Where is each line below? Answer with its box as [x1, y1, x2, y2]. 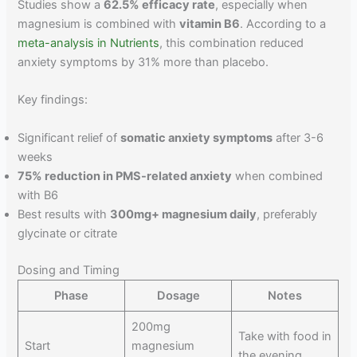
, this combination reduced [159, 36, 304, 51]
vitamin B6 [179, 17, 241, 32]
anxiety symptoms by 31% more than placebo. [18, 55, 269, 70]
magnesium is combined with [18, 17, 180, 32]
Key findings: [18, 92, 88, 108]
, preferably [257, 206, 318, 222]
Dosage [156, 288, 200, 303]
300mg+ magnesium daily [110, 206, 257, 222]
